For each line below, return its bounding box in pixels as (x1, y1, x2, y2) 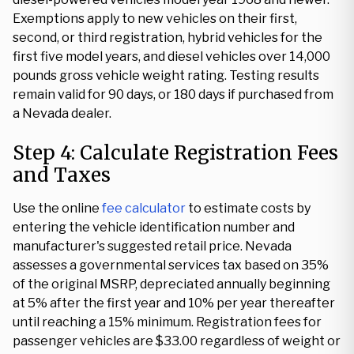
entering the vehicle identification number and (13, 220, 295, 235)
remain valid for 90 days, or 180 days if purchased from (13, 87, 333, 102)
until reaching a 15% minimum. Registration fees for (13, 314, 322, 330)
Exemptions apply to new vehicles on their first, (13, 11, 297, 26)
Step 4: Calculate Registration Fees (13, 141, 338, 165)
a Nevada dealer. (13, 106, 111, 121)
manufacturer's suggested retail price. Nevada (13, 239, 292, 254)
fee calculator (102, 201, 186, 216)
